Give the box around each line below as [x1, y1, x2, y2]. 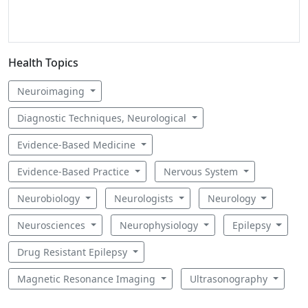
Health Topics [8, 55, 78, 70]
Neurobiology [17, 192, 82, 205]
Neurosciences [17, 219, 88, 232]
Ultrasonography [189, 272, 270, 285]
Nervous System [163, 165, 241, 178]
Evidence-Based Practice [17, 165, 132, 178]
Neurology [207, 192, 258, 205]
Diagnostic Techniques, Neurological [17, 111, 189, 124]
